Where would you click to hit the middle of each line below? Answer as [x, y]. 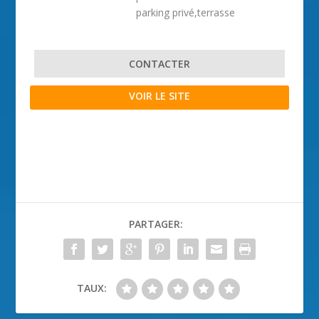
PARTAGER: [156, 224]
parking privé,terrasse [186, 12]
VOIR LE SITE [159, 96]
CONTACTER [159, 64]
